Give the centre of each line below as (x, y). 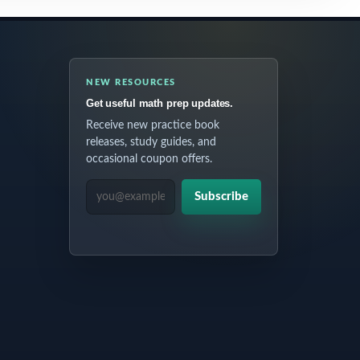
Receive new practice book (152, 125)
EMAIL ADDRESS (134, 188)
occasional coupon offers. (149, 159)
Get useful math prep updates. (160, 103)
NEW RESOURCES (131, 82)
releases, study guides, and (151, 142)
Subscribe (221, 196)
